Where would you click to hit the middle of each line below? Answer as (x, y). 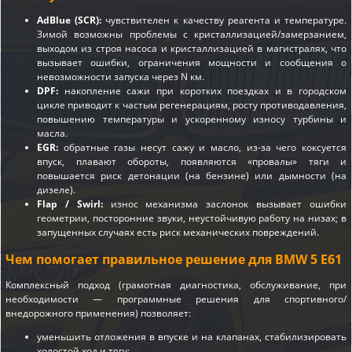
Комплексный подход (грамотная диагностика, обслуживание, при (176, 285)
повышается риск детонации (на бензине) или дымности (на (192, 175)
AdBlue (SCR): (70, 20)
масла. (52, 133)
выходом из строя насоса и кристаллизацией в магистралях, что (192, 48)
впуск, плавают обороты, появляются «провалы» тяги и (192, 161)
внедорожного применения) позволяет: (98, 313)
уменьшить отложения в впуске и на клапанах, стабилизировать (192, 337)
